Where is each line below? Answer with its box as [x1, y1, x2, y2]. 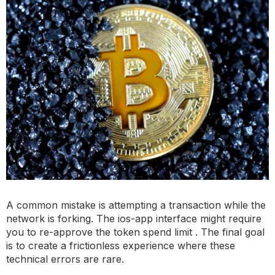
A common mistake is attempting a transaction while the [6, 198, 266, 211]
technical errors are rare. [6, 252, 124, 265]
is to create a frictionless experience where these [6, 239, 235, 252]
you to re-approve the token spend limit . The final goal [6, 225, 265, 238]
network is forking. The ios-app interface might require [6, 212, 261, 225]
